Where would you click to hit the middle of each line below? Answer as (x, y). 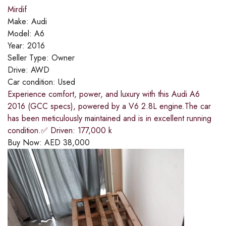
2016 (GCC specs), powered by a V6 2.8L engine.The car (109, 106)
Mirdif (17, 10)
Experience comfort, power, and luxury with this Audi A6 (104, 94)
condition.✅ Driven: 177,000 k (60, 131)
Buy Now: (26, 143)
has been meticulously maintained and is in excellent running (109, 119)
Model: (21, 34)
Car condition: (33, 82)
